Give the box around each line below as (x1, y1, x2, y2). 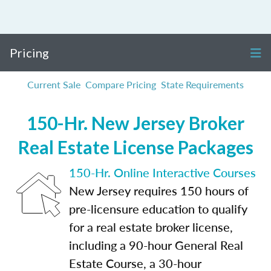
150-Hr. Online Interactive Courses (69, 164, 256, 181)
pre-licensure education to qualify (69, 200, 247, 217)
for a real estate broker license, (69, 218, 233, 235)
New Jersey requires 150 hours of (69, 182, 249, 199)
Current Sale (27, 77, 80, 91)
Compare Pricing (85, 77, 156, 91)
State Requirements (161, 77, 244, 91)
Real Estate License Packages (18, 136, 253, 158)
